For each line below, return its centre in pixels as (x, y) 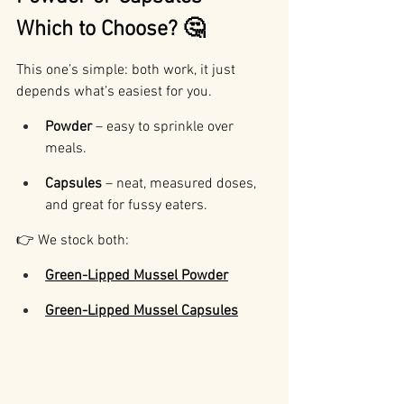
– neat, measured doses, (181, 184)
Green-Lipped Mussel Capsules (142, 312)
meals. (66, 149)
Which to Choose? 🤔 (110, 30)
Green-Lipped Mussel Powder (137, 276)
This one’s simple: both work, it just (128, 71)
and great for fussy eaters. (126, 206)
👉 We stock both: (73, 241)
